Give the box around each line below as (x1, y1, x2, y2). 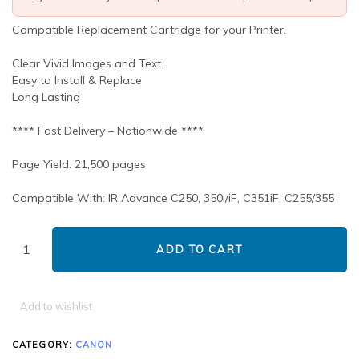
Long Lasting (12, 90, 80, 105)
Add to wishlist (20, 299, 92, 313)
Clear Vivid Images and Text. (12, 56, 163, 71)
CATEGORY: (12, 338, 75, 350)
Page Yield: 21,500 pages (12, 157, 146, 172)
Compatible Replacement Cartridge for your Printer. (12, 22, 286, 38)
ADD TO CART (155, 242, 244, 256)
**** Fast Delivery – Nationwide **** (12, 123, 204, 139)
